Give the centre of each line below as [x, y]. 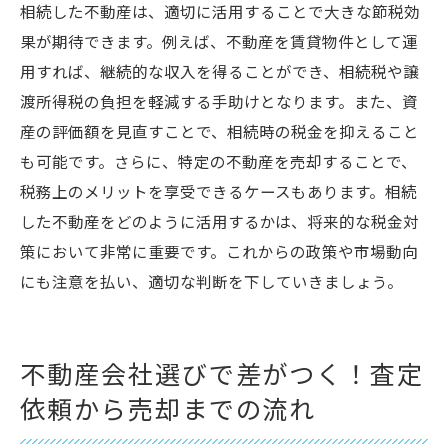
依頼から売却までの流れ [168, 411]
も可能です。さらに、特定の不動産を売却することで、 [218, 163]
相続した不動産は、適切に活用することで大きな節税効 [220, 13]
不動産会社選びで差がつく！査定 [222, 376]
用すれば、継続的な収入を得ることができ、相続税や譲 [219, 73]
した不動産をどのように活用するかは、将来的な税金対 [219, 223]
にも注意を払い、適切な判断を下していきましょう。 [211, 283]
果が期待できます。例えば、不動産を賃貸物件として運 [219, 43]
